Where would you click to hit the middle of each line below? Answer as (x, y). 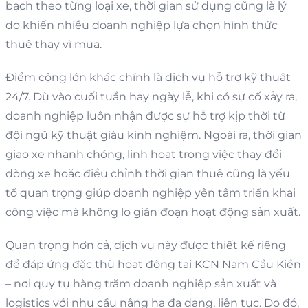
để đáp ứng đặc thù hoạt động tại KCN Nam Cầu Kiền (153, 264)
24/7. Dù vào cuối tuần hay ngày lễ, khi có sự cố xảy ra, (151, 96)
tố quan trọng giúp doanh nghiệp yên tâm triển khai (151, 192)
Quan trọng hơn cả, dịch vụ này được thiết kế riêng (146, 245)
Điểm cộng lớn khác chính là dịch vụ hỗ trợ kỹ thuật (148, 77)
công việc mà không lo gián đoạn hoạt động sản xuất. (153, 212)
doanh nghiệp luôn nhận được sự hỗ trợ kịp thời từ (145, 115)
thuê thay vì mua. (54, 44)
